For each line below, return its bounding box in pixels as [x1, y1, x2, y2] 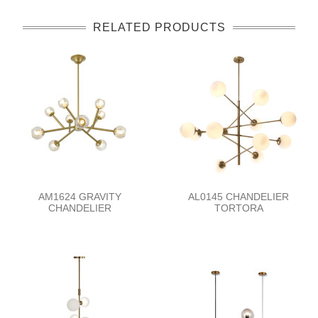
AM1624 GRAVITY [38, 190, 121, 202]
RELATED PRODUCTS [92, 21, 226, 33]
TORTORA [214, 202, 263, 214]
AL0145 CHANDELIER [188, 190, 289, 202]
